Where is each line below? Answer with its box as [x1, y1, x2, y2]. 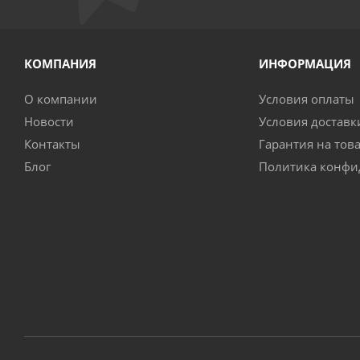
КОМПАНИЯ [24, 55, 96, 72]
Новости [24, 112, 74, 129]
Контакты [24, 135, 80, 152]
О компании [24, 90, 97, 107]
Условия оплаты [258, 90, 354, 107]
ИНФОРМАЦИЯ [258, 55, 351, 72]
